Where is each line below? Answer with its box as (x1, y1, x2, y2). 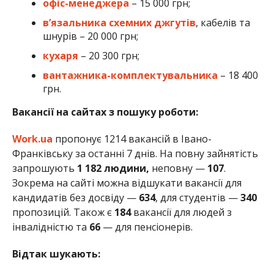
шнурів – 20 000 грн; (42, 29, 138, 43)
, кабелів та (195, 15, 250, 29)
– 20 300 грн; (78, 48, 139, 62)
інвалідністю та (12, 220, 87, 234)
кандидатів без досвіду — (12, 190, 139, 204)
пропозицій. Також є (12, 205, 114, 219)
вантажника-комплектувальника (42, 68, 218, 82)
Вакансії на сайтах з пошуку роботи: (12, 105, 201, 119)
